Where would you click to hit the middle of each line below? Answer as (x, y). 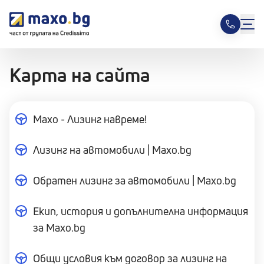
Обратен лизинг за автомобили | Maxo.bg (135, 180)
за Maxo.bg (59, 227)
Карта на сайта (80, 75)
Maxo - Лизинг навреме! (90, 119)
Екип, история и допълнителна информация (141, 211)
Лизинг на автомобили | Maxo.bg (112, 150)
